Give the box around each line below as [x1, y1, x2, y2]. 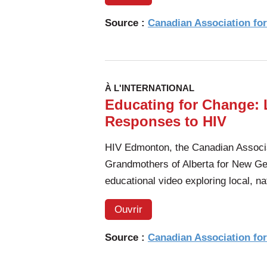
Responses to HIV [105, 113, 226, 129]
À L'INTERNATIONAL [105, 82, 194, 93]
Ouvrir [114, 203, 142, 215]
